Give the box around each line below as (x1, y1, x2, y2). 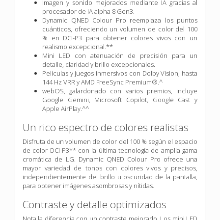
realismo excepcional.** (42, 42, 113, 51)
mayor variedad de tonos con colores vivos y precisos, (23, 163, 197, 172)
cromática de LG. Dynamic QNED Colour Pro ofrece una (23, 154, 197, 164)
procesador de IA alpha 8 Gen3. (42, 6, 135, 16)
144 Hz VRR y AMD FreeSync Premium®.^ (42, 77, 163, 86)
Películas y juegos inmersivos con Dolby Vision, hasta (42, 68, 197, 78)
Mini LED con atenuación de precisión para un (42, 51, 197, 60)
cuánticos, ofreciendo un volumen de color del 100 (42, 24, 197, 33)
